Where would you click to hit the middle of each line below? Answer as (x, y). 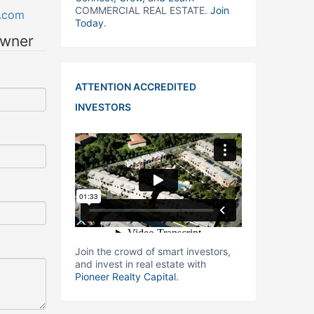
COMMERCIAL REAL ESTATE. (143, 10)
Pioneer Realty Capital (125, 277)
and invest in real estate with (141, 264)
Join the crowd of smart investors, (153, 251)
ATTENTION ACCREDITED (136, 87)
